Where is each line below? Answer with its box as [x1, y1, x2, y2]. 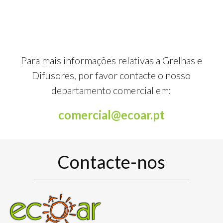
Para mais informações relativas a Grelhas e [20, 54, 202, 66]
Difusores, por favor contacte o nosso [32, 69, 191, 81]
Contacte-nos [57, 151, 166, 173]
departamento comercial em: [51, 84, 172, 96]
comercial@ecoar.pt [58, 107, 165, 122]
